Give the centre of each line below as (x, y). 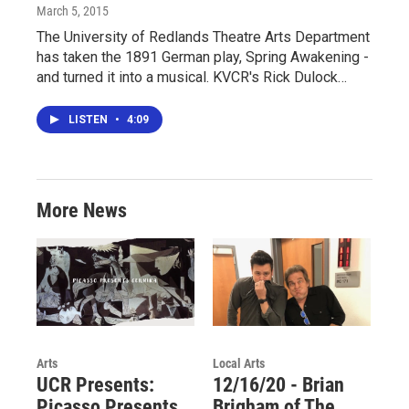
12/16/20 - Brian (278, 385)
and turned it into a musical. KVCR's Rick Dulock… (192, 77)
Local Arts (238, 364)
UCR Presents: (95, 385)
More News (82, 210)
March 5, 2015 (73, 10)
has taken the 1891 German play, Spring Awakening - (203, 57)
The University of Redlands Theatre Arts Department (203, 37)
